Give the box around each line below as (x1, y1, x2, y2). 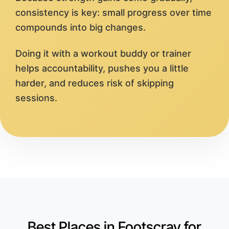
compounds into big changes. (15, 22, 146, 33)
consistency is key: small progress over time (15, 7, 212, 18)
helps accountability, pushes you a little (15, 63, 189, 74)
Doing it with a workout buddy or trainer (15, 48, 191, 59)
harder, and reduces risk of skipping (15, 78, 174, 89)
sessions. (15, 93, 57, 104)
